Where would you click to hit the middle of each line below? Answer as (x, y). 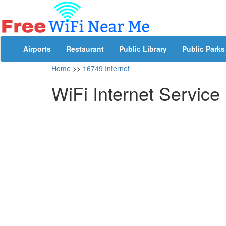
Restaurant (85, 49)
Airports (37, 49)
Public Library (143, 49)
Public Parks (204, 49)
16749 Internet (106, 68)
